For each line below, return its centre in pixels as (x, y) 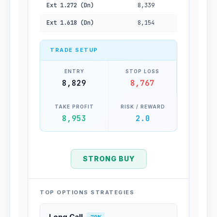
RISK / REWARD (143, 107)
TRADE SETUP (74, 50)
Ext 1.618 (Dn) (70, 23)
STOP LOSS (142, 71)
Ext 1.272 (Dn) (70, 5)
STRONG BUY (108, 159)
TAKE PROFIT (74, 107)
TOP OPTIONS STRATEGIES (87, 192)
